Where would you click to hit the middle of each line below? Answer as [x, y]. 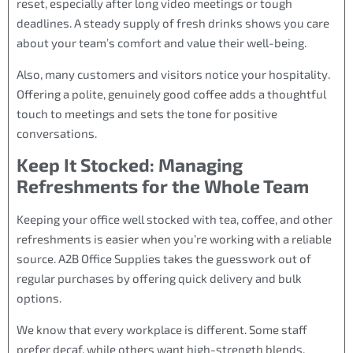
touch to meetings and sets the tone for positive [147, 113]
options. [39, 298]
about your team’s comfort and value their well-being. [162, 43]
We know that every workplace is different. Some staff [162, 329]
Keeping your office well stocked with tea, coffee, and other [175, 219]
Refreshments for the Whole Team [163, 186]
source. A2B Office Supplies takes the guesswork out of [164, 259]
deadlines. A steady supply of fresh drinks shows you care [173, 23]
